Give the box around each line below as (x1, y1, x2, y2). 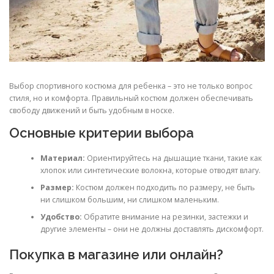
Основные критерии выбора (9, 125, 194, 141)
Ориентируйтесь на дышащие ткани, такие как (84, 152, 262, 163)
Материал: (40, 152, 85, 163)
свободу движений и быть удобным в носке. (9, 105, 174, 116)
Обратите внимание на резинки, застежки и (81, 211, 248, 222)
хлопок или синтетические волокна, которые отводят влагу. (40, 165, 261, 176)
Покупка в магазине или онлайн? (9, 246, 223, 262)
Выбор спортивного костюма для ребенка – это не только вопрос (9, 81, 253, 92)
